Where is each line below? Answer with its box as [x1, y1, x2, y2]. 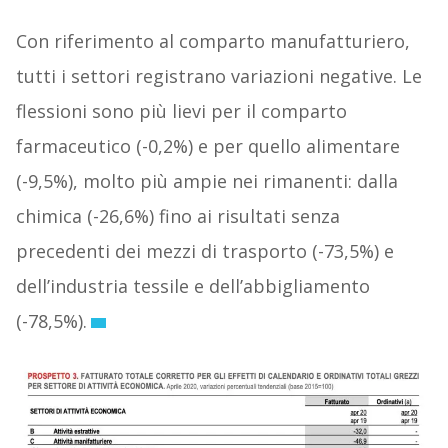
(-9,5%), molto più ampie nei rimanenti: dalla [15, 169, 398, 194]
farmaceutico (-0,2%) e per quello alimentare [15, 134, 400, 159]
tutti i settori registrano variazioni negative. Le [15, 64, 422, 89]
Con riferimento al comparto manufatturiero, [15, 29, 410, 54]
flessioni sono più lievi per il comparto [15, 99, 347, 124]
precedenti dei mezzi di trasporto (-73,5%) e [15, 239, 394, 264]
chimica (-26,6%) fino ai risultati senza [15, 204, 340, 229]
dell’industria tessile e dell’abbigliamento [15, 274, 370, 299]
